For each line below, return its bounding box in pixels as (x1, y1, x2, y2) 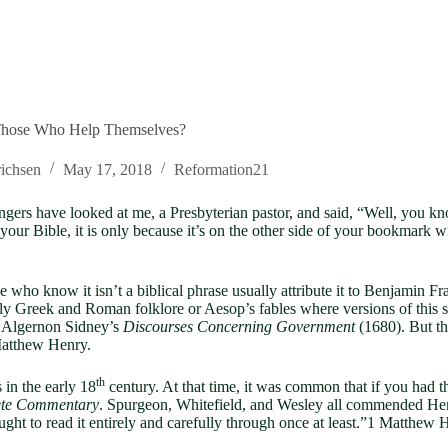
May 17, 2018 (63, 160, 152, 178)
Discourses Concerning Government (123, 317, 355, 335)
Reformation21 (174, 160, 269, 178)
